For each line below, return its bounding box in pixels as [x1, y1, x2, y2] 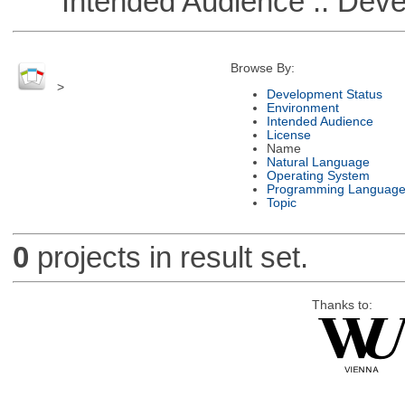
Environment [266, 100, 339, 115]
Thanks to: [311, 297, 372, 312]
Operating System [266, 168, 370, 183]
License [266, 127, 311, 142]
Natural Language [266, 155, 370, 169]
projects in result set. [28, 240, 308, 275]
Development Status [266, 87, 382, 101]
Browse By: [230, 61, 295, 76]
